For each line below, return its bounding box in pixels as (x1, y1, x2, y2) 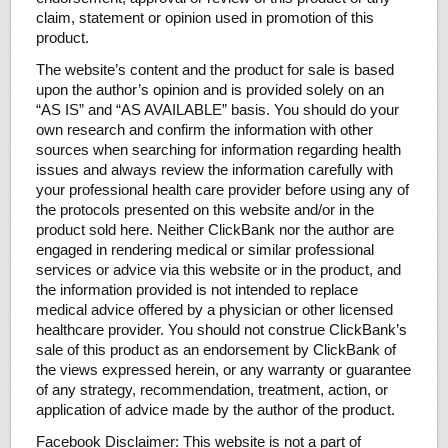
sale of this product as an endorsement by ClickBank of (35, 341, 396, 358)
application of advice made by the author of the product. (35, 401, 395, 418)
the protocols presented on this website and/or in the (35, 201, 374, 218)
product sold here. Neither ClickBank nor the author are (35, 221, 394, 238)
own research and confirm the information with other (35, 121, 373, 138)
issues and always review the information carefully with (35, 161, 393, 178)
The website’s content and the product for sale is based (35, 61, 394, 78)
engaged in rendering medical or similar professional (35, 241, 374, 258)
